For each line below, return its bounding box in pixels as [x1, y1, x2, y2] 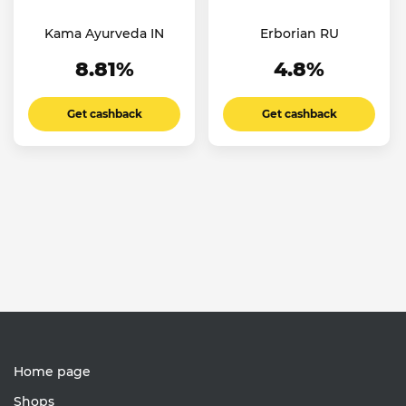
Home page [14, 363, 91, 381]
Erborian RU [259, 24, 339, 42]
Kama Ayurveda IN [44, 24, 164, 42]
